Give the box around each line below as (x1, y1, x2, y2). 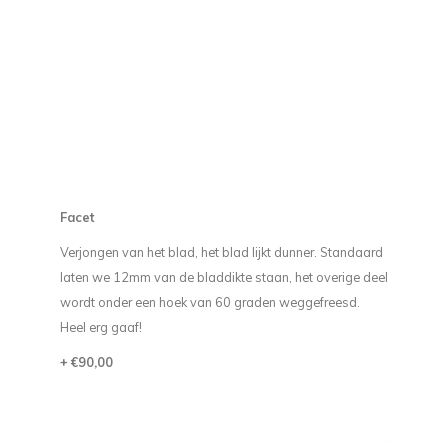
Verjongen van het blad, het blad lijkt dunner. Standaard (59, 244, 383, 260)
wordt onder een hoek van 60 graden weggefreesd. (59, 294, 360, 310)
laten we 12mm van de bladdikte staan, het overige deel (59, 269, 388, 285)
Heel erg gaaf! (59, 319, 142, 335)
